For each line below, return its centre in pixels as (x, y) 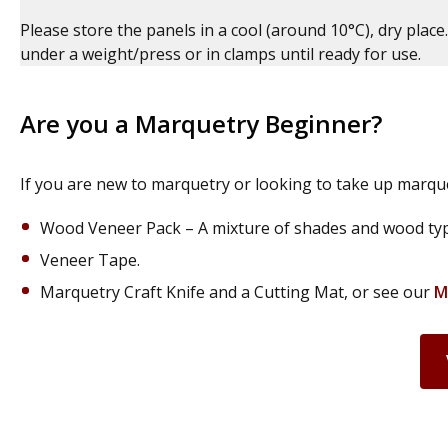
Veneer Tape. (90, 260)
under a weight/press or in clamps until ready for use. (220, 54)
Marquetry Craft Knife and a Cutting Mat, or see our (237, 292)
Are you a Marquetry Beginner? (201, 123)
